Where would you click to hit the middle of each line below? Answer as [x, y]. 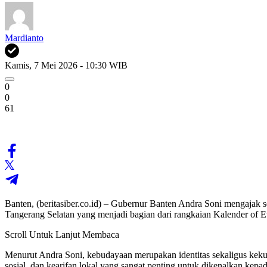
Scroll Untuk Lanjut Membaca [62, 234]
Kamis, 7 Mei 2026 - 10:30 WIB [66, 65]
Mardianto [24, 38]
